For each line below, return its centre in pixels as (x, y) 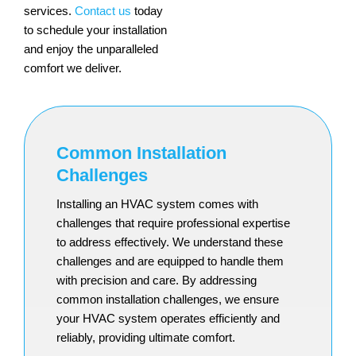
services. (49, 11)
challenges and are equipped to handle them (170, 261)
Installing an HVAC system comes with (157, 204)
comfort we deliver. (73, 68)
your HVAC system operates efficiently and (168, 319)
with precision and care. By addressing (157, 281)
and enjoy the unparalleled (91, 49)
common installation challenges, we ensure (168, 300)
